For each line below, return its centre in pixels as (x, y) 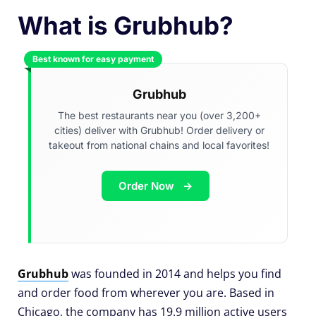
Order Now (148, 186)
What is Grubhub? (126, 26)
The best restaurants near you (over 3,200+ (159, 116)
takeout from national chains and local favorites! (159, 145)
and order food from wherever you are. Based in (146, 293)
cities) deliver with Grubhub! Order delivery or (159, 130)
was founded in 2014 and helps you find (175, 274)
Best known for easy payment (93, 59)
